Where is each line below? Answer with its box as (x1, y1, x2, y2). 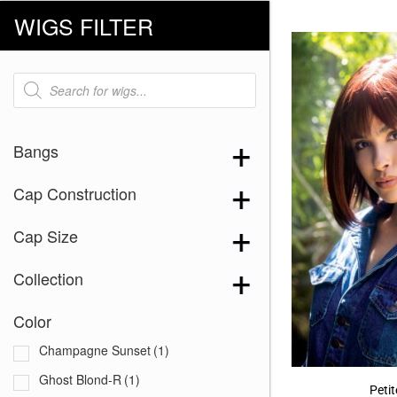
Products (12, 68, 67, 87)
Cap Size (13, 223, 78, 247)
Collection (13, 266, 83, 290)
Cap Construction (13, 181, 136, 205)
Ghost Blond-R (39, 370, 121, 388)
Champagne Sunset (39, 340, 151, 359)
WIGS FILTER (14, 9, 154, 42)
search (12, 81, 53, 99)
